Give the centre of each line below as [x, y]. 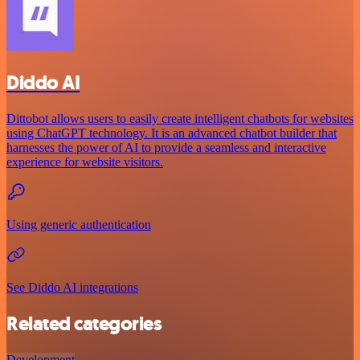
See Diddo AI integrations [72, 288]
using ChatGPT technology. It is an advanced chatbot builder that [172, 133]
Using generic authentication [79, 225]
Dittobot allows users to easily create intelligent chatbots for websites [180, 119]
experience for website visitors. [85, 162]
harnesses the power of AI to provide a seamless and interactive [166, 148]
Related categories [84, 324]
